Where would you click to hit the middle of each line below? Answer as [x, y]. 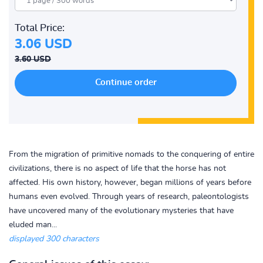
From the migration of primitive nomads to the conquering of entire [131, 154]
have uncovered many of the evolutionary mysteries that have [121, 211]
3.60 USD [33, 59]
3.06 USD [43, 44]
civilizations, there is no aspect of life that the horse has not [117, 168]
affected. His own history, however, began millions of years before [130, 183]
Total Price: [40, 28]
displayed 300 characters [54, 239]
